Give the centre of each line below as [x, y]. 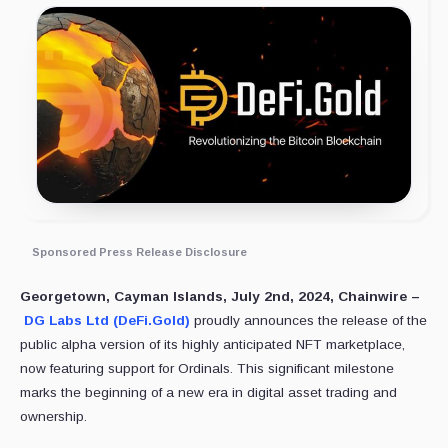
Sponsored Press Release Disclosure [139, 252]
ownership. [53, 417]
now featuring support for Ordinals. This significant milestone [207, 369]
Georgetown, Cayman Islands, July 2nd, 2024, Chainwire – [220, 297]
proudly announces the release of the [308, 321]
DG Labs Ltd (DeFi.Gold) [107, 321]
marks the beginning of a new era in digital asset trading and [208, 393]
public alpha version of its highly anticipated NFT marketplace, [212, 345]
